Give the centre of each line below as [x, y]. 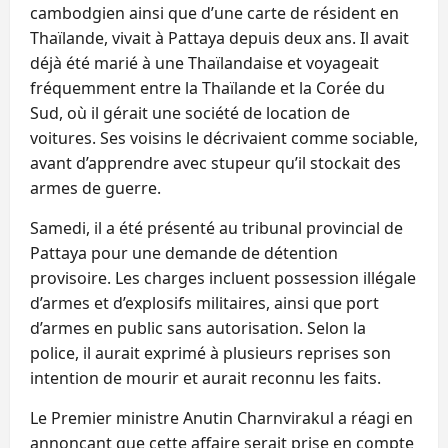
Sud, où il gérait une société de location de [190, 112]
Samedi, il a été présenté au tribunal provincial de [216, 227]
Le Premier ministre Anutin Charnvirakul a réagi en [221, 417]
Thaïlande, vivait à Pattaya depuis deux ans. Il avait [219, 37]
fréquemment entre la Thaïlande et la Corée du [207, 87]
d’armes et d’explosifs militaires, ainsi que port [204, 302]
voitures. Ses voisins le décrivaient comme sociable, [224, 137]
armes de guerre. [95, 187]
